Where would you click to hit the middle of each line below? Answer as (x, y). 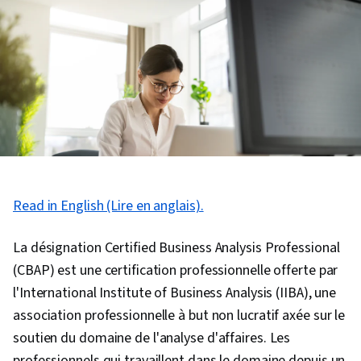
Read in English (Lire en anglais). (108, 206)
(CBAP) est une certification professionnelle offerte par (176, 271)
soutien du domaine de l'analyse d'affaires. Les (152, 338)
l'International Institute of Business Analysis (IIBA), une (175, 293)
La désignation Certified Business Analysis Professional (176, 248)
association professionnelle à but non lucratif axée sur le (179, 316)
